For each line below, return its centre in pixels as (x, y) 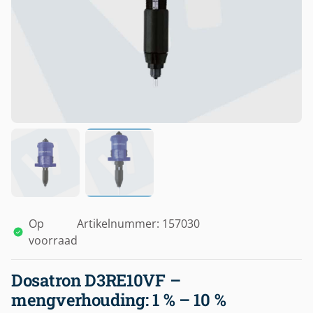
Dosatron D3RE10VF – (96, 280)
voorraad (53, 240)
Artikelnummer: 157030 (138, 224)
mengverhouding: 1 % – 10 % (119, 300)
